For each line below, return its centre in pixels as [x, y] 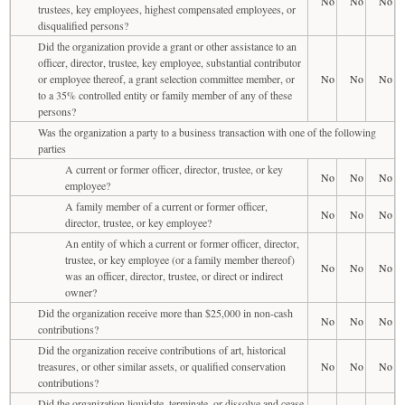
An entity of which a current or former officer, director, [182, 243]
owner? [81, 292]
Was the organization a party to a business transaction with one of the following [207, 132]
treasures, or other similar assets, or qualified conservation [162, 366]
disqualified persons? [83, 25]
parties [52, 148]
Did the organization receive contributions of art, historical [162, 349]
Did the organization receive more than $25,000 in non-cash [165, 312]
